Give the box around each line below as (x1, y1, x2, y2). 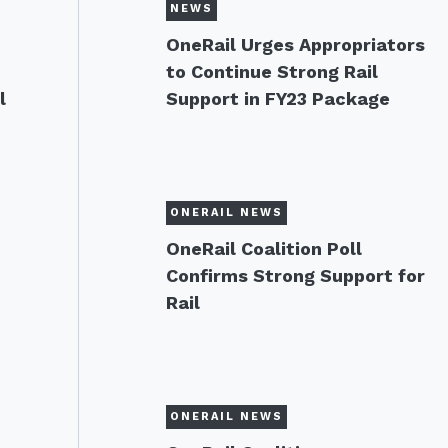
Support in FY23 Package (165, 88, 390, 109)
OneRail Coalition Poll (165, 238, 362, 259)
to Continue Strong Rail (165, 61, 378, 82)
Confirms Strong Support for (165, 265, 425, 286)
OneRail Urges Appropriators (165, 34, 425, 55)
